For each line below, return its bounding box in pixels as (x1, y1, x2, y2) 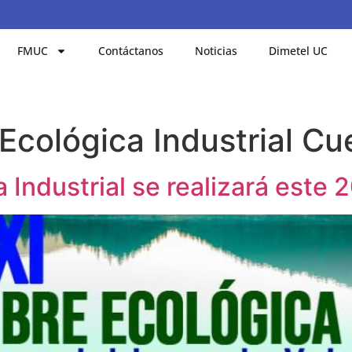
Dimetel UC (269, 42, 328, 58)
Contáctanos (98, 42, 164, 58)
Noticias (195, 42, 238, 58)
